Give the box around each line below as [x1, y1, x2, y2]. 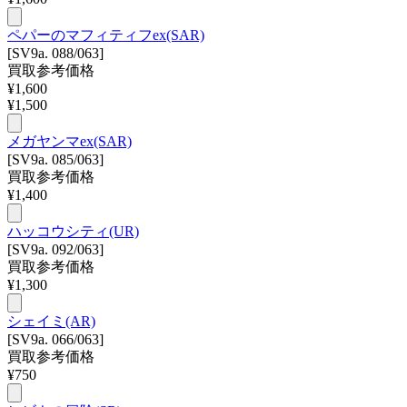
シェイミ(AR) [7, 313, 95, 329]
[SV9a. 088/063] [7, 45, 104, 61]
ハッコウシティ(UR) [7, 223, 139, 239]
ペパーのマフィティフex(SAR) [7, 26, 204, 43]
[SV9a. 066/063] [7, 331, 104, 347]
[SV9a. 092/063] [7, 241, 104, 257]
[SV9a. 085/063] [7, 151, 104, 167]
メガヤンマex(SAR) [7, 133, 132, 149]
